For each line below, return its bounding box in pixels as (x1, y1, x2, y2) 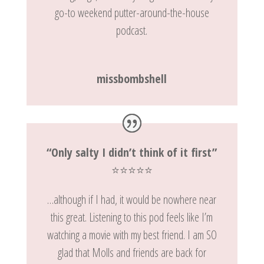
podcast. (116, 22, 148, 38)
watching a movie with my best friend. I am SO (47, 227, 217, 243)
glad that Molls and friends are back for (57, 245, 206, 261)
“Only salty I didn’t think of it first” (47, 144, 217, 161)
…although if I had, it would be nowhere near (47, 192, 217, 208)
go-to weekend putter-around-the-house (54, 4, 209, 21)
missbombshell (97, 70, 167, 87)
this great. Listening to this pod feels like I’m (51, 209, 213, 226)
